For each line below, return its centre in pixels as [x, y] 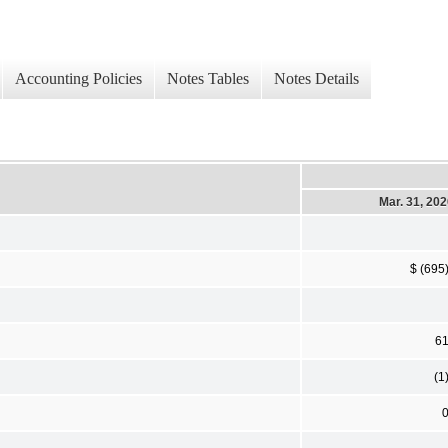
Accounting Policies [78, 79]
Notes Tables [208, 79]
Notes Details [316, 79]
